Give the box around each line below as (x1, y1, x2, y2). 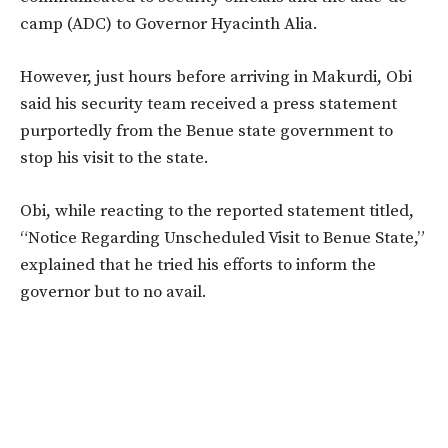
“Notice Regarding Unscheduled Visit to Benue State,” (20, 226, 425, 249)
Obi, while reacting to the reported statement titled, (20, 199, 414, 222)
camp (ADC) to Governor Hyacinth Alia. (20, 12, 322, 35)
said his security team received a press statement (20, 92, 397, 115)
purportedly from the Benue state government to (20, 119, 393, 142)
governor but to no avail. (20, 280, 207, 303)
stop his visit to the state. (20, 146, 209, 169)
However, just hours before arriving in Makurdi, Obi (20, 65, 412, 88)
